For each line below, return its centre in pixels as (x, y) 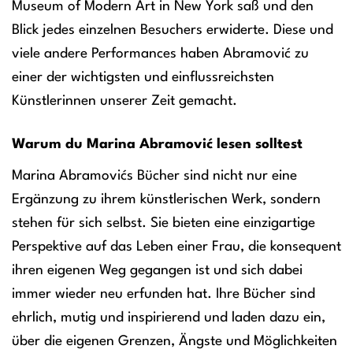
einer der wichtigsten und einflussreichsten (143, 78)
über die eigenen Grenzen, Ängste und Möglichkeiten (175, 341)
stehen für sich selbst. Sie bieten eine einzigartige (163, 223)
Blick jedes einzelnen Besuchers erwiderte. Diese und (173, 31)
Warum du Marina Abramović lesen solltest (157, 144)
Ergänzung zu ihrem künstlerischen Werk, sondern (166, 199)
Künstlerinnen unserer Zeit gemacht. (124, 102)
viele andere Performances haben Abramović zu (160, 54)
